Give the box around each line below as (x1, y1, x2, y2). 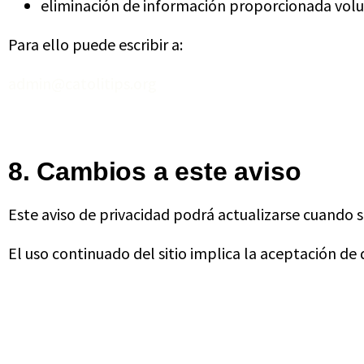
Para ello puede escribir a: (8, 34, 183, 55)
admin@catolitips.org (8, 73, 157, 94)
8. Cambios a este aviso (8, 156, 301, 186)
